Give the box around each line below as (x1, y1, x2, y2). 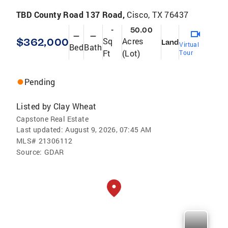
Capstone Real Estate (16, 114, 89, 124)
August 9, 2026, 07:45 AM (65, 125, 152, 134)
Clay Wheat (53, 101, 97, 111)
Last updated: (16, 125, 64, 134)
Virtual (179, 40, 199, 48)
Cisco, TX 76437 (127, 9, 189, 20)
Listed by (16, 101, 51, 111)
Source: (16, 147, 42, 157)
